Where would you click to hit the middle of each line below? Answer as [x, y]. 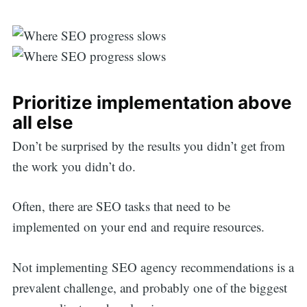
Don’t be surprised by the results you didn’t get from [148, 145]
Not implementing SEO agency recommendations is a [153, 267]
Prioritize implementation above [152, 102]
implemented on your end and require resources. [140, 227]
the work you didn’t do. [74, 166]
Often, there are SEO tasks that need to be [121, 206]
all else [42, 122]
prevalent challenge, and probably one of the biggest [149, 287]
